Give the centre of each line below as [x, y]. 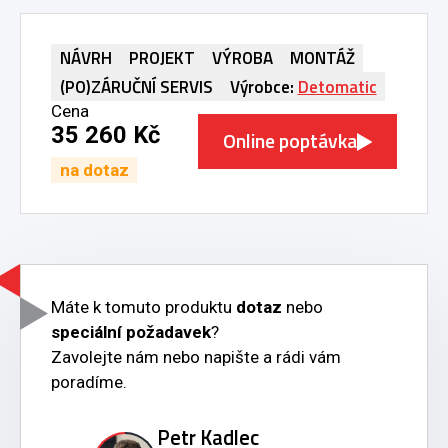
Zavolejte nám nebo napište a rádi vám [196, 356]
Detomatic [337, 86]
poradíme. [89, 381]
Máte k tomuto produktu [143, 306]
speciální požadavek [131, 331]
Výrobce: [263, 86]
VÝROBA [242, 58]
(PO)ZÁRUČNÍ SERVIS [136, 86]
